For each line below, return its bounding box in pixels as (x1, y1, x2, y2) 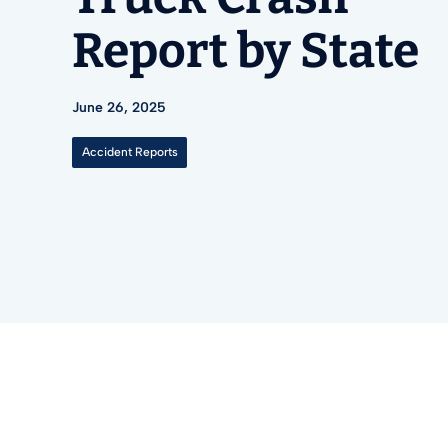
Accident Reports (81, 145, 178, 159)
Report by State (72, 22, 419, 80)
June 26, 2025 (72, 99, 166, 116)
